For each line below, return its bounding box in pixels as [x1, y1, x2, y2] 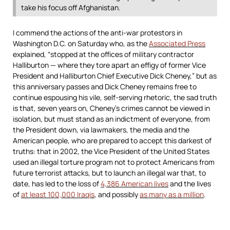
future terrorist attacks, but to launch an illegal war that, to [13, 168, 206, 178]
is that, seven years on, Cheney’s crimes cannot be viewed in [13, 103, 210, 113]
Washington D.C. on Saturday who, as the [13, 39, 149, 48]
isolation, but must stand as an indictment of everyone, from [13, 114, 210, 124]
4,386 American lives [101, 179, 168, 188]
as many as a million [140, 189, 204, 199]
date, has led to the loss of [13, 179, 101, 188]
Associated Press [149, 39, 205, 48]
